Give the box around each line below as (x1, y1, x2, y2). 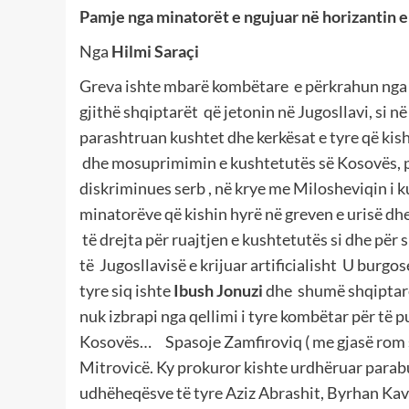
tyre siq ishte (79, 279, 173, 300)
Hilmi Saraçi (111, 40, 199, 61)
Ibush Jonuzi (173, 279, 263, 300)
